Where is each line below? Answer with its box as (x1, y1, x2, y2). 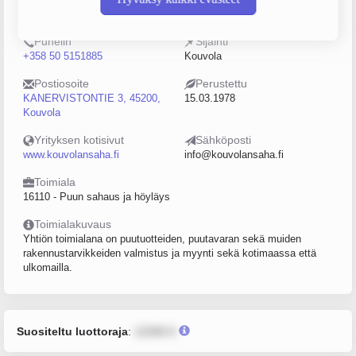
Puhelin (34, 35, 72, 48)
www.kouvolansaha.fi (23, 149, 119, 161)
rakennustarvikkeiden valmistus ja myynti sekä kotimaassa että (23, 247, 316, 259)
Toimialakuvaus (34, 218, 111, 230)
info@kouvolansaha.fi (184, 149, 284, 161)
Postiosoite (34, 77, 89, 90)
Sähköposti (195, 133, 251, 146)
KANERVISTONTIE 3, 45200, (23, 92, 161, 104)
